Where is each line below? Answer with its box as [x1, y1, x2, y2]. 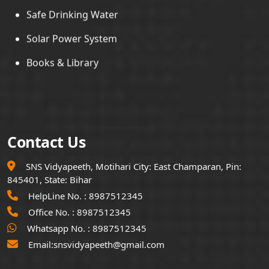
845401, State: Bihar [7, 173, 92, 186]
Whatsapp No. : [25, 222, 92, 234]
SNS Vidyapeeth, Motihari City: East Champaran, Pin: [23, 160, 241, 172]
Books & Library [26, 40, 98, 54]
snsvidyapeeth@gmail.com [53, 238, 165, 250]
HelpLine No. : [26, 189, 89, 202]
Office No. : [26, 205, 77, 218]
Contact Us [7, 131, 85, 152]
